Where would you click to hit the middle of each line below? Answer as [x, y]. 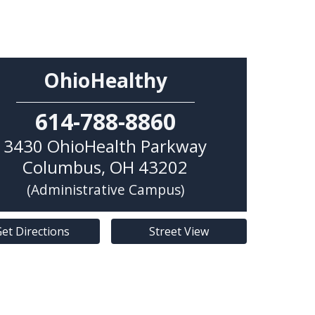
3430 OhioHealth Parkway [105, 146]
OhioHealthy [105, 81]
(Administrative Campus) [105, 190]
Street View [179, 232]
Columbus [62, 167]
